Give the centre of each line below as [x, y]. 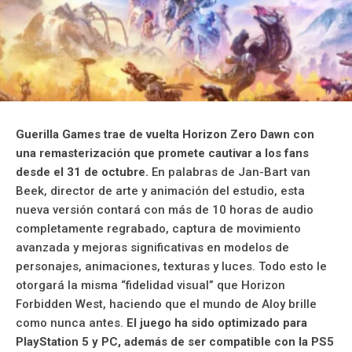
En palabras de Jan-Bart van [229, 172]
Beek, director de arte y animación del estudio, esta [160, 191]
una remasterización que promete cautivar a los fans [162, 153]
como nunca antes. [71, 323]
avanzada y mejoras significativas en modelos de [152, 247]
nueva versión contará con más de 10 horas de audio [165, 209]
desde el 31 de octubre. [82, 172]
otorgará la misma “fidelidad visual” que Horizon [150, 285]
